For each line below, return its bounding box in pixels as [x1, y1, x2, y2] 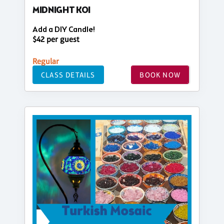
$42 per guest [32, 34, 79, 44]
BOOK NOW [139, 70, 180, 79]
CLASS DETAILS [41, 70, 95, 79]
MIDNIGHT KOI [32, 4, 91, 17]
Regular [32, 56, 59, 66]
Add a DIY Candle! [32, 24, 95, 35]
